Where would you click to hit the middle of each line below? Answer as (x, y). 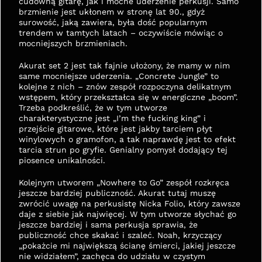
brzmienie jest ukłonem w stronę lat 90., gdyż (112, 12)
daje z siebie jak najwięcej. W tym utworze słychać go (127, 214)
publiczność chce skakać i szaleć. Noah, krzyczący (120, 235)
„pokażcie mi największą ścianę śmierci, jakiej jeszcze (127, 246)
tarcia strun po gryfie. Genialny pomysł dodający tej (123, 150)
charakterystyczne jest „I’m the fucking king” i (112, 118)
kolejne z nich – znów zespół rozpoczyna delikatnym (125, 87)
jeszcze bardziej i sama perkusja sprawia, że (108, 225)
